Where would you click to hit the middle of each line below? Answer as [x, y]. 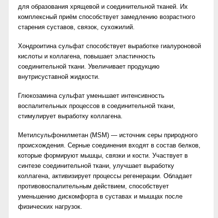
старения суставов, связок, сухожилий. [76, 27]
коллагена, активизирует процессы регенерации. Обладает [105, 176]
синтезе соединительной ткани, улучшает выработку [96, 166]
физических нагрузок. [51, 207]
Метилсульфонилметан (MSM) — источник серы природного [108, 135]
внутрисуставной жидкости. [59, 77]
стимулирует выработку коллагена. [70, 116]
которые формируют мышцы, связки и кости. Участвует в [103, 155]
